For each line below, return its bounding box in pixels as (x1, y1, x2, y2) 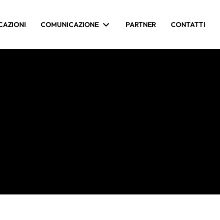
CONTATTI (171, 20, 205, 29)
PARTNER (126, 20, 156, 29)
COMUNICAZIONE (41, 20, 99, 29)
